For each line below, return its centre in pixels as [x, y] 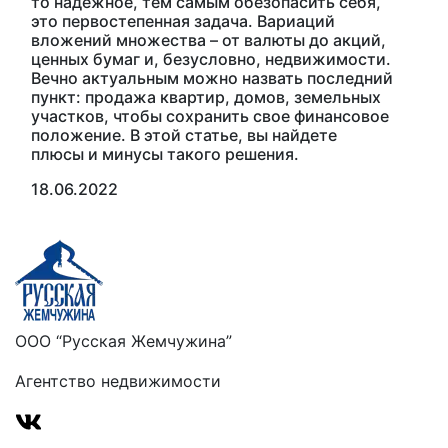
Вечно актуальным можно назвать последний [212, 77]
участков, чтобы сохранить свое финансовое [210, 115]
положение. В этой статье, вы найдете [184, 134]
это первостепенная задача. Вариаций [183, 20]
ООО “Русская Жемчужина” [123, 340]
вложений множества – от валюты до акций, [208, 39]
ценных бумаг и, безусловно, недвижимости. [211, 58]
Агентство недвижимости [118, 380]
